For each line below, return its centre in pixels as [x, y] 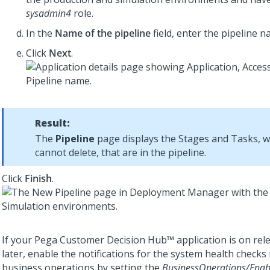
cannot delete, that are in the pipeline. [121, 152]
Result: [52, 123]
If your [18, 240]
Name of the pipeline [103, 33]
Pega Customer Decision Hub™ [104, 240]
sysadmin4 [49, 13]
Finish [38, 178]
